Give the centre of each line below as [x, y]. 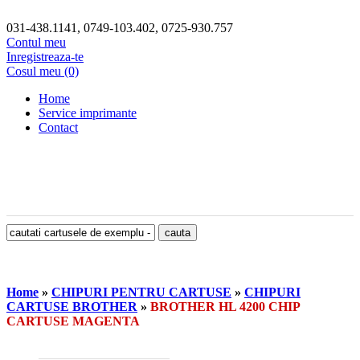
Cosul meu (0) [43, 71]
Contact [58, 127]
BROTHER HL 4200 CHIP [225, 307]
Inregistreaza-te [45, 57]
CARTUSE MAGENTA [73, 321]
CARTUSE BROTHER [72, 307]
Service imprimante [88, 113]
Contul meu [36, 42]
